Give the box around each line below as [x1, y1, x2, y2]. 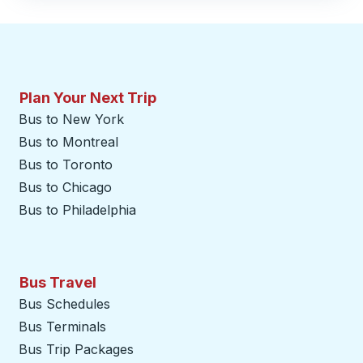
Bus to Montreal [19, 134, 118, 150]
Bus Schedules [19, 296, 110, 312]
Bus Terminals [19, 318, 106, 335]
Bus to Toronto [19, 156, 113, 173]
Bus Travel [19, 274, 96, 291]
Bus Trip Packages [19, 341, 134, 357]
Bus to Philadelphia [19, 202, 136, 218]
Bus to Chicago [19, 179, 112, 195]
